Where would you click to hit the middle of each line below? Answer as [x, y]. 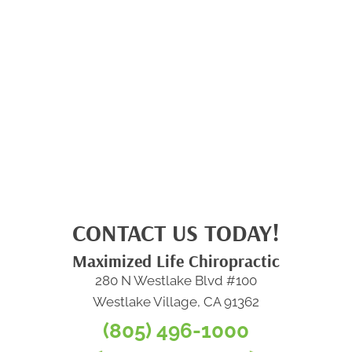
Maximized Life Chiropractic [176, 261]
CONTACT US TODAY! [176, 233]
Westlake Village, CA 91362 [176, 302]
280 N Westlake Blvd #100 [176, 281]
